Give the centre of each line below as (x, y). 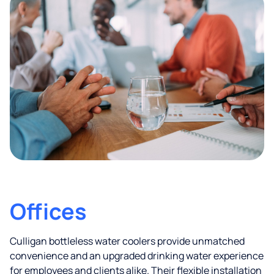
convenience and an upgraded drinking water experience (137, 256)
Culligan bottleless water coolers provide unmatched (127, 241)
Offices (48, 212)
